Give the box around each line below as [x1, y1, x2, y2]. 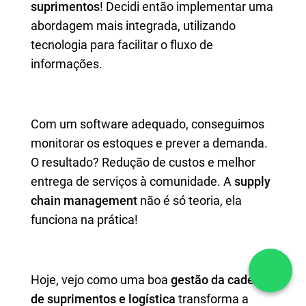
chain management [31, 193, 137, 208]
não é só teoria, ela [137, 193, 242, 208]
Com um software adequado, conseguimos [31, 117, 264, 131]
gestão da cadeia [171, 273, 264, 287]
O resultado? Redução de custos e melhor [31, 155, 255, 169]
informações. [31, 57, 102, 71]
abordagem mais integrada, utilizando [31, 18, 236, 33]
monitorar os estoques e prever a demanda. [31, 136, 268, 150]
